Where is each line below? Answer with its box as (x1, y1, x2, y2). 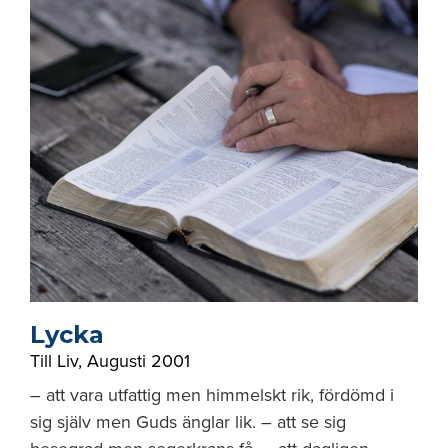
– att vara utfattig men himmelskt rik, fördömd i (30, 384, 394, 406)
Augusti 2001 (87, 350, 190, 372)
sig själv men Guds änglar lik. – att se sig (30, 411, 346, 433)
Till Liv (30, 350, 78, 372)
